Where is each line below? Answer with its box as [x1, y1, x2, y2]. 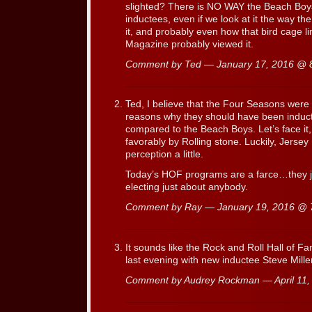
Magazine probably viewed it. [125, 38, 253, 49]
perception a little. [125, 149, 203, 160]
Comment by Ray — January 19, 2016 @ [125, 202, 310, 213]
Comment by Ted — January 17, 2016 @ [125, 58, 309, 70]
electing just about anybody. [125, 182, 248, 193]
